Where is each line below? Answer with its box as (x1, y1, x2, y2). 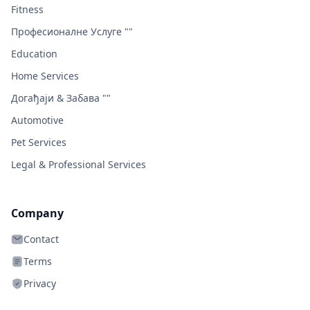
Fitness (11, 3, 44, 16)
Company (11, 206, 64, 221)
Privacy (24, 277, 56, 290)
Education (11, 47, 57, 60)
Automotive (11, 113, 64, 127)
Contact (24, 232, 59, 246)
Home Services (11, 69, 79, 82)
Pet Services (11, 136, 66, 149)
